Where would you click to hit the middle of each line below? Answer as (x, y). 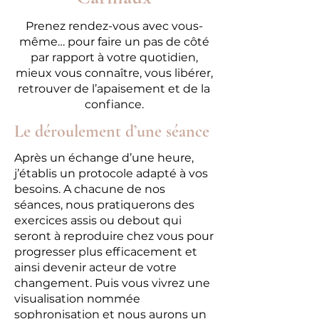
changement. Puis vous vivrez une (112, 283)
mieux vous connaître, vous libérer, (114, 73)
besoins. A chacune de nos (90, 189)
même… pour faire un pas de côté (114, 42)
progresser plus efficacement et (106, 252)
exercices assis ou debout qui (98, 220)
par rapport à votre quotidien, (114, 57)
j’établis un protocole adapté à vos (111, 173)
